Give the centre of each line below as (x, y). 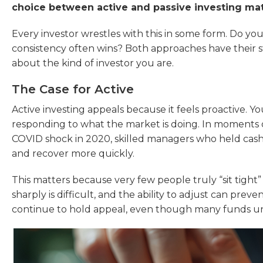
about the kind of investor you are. (93, 63)
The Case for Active (73, 89)
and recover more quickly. (73, 153)
